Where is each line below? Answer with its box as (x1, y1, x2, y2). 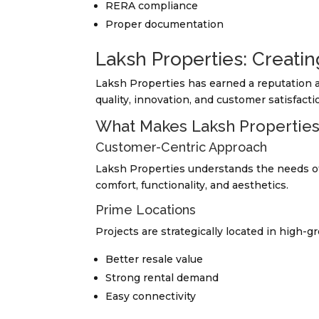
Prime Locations (95, 202, 197, 218)
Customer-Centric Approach (95, 140, 268, 155)
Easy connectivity (105, 290, 197, 303)
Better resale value (105, 253, 204, 266)
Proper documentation (105, 18, 224, 31)
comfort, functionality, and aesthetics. (95, 179, 289, 192)
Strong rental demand (105, 271, 219, 285)
